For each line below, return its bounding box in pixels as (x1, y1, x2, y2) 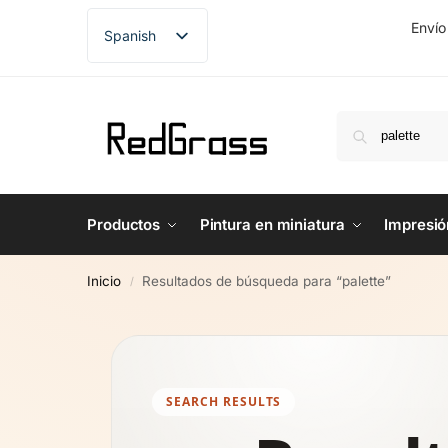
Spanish (104, 26, 156, 44)
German (104, 125, 155, 143)
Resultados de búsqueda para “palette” (142, 273, 392, 289)
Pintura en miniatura (199, 215, 345, 234)
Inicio (87, 273, 121, 289)
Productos (87, 215, 161, 234)
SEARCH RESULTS (166, 393, 282, 410)
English (104, 59, 150, 77)
